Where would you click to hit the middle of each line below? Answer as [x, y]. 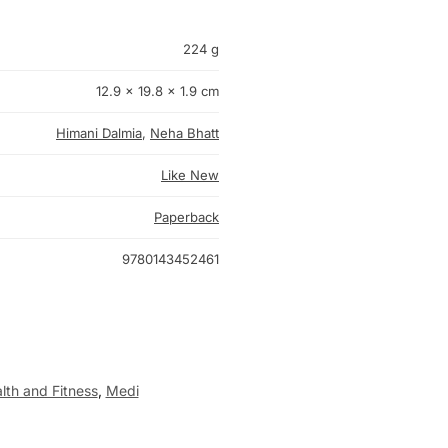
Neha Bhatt [184, 133]
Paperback [186, 217]
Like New [190, 175]
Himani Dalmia [99, 133]
